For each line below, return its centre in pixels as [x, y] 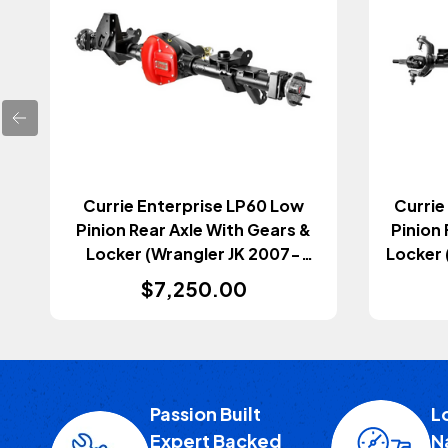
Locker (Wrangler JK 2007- [193, 254]
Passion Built [205, 414]
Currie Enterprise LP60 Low [193, 206]
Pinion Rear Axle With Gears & [193, 230]
